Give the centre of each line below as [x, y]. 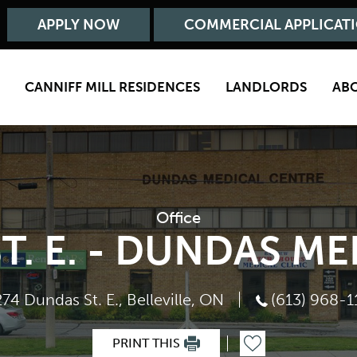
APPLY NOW [78, 25]
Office [178, 218]
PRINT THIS [146, 343]
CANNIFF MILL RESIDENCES [113, 87]
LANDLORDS [267, 87]
